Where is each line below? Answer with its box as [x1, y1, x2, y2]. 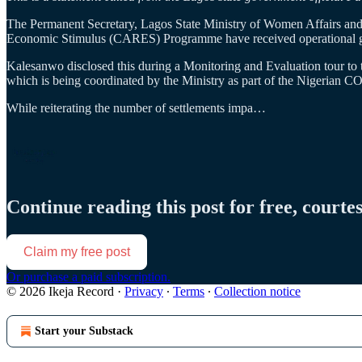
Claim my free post [23, 245, 130, 259]
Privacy [124, 284, 163, 299]
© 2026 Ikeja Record [6, 284, 114, 299]
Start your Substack [35, 325, 133, 338]
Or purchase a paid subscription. [6, 270, 170, 284]
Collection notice [214, 284, 301, 299]
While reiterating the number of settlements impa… [6, 101, 266, 116]
